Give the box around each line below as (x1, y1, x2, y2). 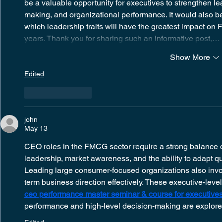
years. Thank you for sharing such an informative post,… (24, 34, 220, 44)
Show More (169, 53, 210, 62)
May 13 (24, 124, 48, 133)
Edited (24, 70, 44, 78)
